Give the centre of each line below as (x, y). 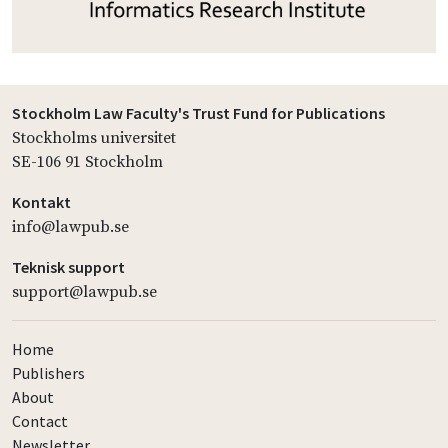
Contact (40, 421)
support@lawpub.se (84, 292)
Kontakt (41, 202)
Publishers (48, 373)
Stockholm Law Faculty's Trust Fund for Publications (198, 113)
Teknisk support (68, 267)
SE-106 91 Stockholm (87, 162)
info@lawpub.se (70, 227)
